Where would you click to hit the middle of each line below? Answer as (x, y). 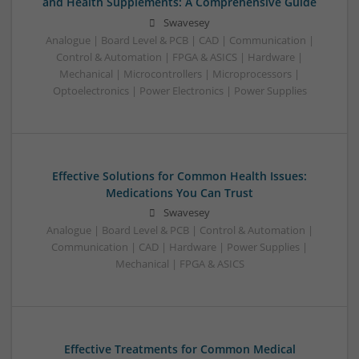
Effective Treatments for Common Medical (179, 349)
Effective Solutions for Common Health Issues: (179, 175)
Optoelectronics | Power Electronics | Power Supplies (179, 91)
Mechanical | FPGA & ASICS (179, 264)
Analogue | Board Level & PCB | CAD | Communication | (179, 40)
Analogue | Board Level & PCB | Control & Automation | (179, 230)
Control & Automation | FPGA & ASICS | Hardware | (179, 57)
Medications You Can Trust (179, 192)
